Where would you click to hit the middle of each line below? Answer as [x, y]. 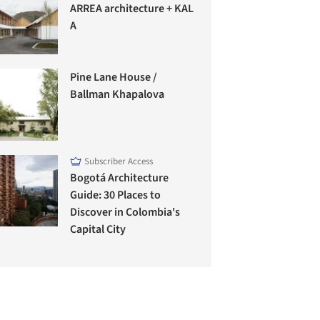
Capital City [98, 229]
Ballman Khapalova [117, 95]
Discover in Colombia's [125, 212]
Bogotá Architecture [120, 177]
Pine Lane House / [114, 77]
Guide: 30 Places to [116, 195]
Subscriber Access [119, 161]
